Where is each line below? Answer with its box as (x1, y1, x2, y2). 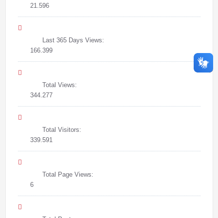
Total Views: (42, 81, 79, 89)
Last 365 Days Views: (42, 36, 106, 44)
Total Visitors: (42, 126, 83, 133)
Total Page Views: (42, 170, 95, 178)
